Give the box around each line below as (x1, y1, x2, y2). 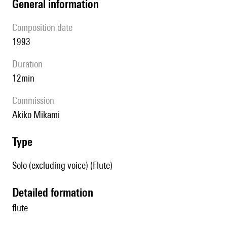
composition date (17, 22, 72, 33)
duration (18, 58, 43, 70)
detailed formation (19, 185, 93, 200)
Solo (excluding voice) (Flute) (12, 160, 112, 171)
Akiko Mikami (17, 109, 60, 121)
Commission (17, 95, 54, 106)
